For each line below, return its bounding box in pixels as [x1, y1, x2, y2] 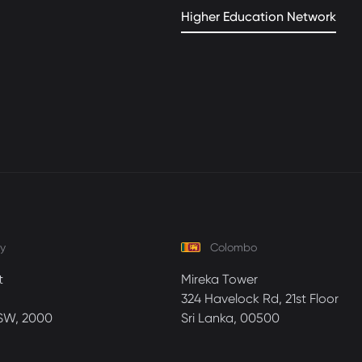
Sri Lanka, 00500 [181, 310, 280, 326]
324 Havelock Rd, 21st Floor [181, 291, 339, 306]
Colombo [210, 241, 257, 254]
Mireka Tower [181, 271, 258, 287]
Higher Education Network [181, 9, 336, 24]
